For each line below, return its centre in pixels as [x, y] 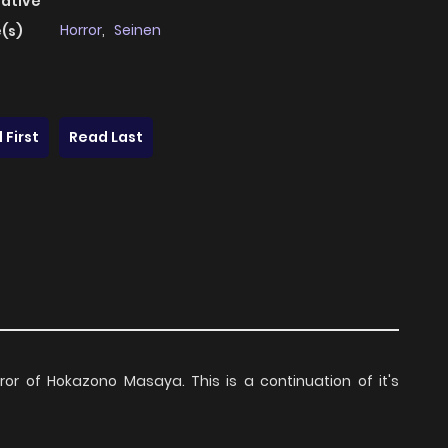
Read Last [106, 137]
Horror [81, 30]
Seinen [137, 30]
